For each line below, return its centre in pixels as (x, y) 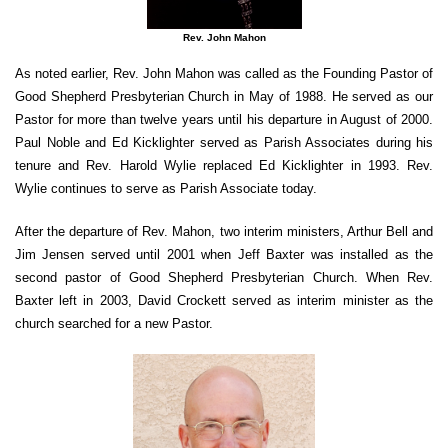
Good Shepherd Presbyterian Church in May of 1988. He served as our (224, 97)
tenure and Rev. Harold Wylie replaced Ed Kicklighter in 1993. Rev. (224, 166)
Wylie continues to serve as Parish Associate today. (166, 189)
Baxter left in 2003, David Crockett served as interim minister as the (224, 300)
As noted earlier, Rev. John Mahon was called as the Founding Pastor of (224, 74)
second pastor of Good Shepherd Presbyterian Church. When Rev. (224, 277)
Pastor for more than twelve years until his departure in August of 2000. (224, 120)
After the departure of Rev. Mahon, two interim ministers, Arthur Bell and (224, 231)
